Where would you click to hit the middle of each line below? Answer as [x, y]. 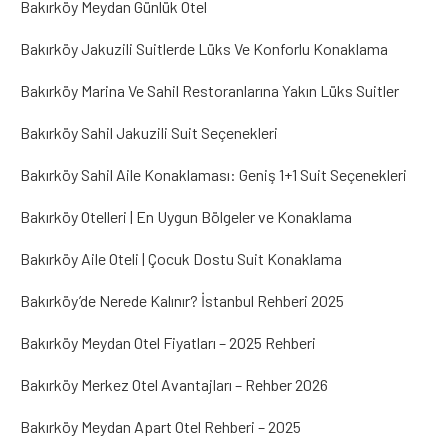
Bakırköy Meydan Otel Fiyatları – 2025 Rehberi [168, 342]
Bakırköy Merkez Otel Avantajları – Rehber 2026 [174, 384]
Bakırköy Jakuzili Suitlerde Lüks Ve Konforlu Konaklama [204, 48]
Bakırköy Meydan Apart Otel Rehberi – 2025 [160, 426]
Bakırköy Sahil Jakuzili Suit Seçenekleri [149, 132]
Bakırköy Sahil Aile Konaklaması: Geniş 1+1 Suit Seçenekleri [213, 174]
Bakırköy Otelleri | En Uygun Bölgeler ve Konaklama [186, 216]
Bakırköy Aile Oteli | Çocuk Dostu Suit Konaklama [181, 258]
